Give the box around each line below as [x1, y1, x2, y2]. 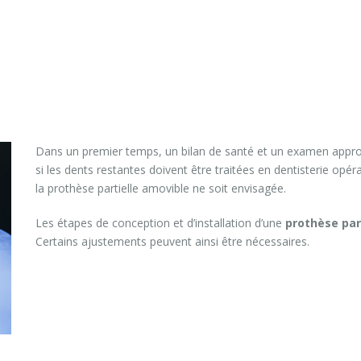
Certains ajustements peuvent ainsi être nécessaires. [35, 233, 309, 249]
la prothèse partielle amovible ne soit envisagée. [35, 180, 286, 197]
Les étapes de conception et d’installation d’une [35, 214, 285, 230]
